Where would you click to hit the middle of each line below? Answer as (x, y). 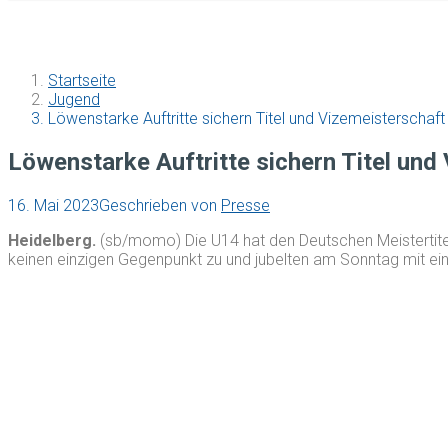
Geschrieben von (160, 205)
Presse (245, 205)
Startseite (82, 80)
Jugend (74, 99)
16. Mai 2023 (53, 205)
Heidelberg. (54, 240)
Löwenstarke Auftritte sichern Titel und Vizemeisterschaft (246, 118)
